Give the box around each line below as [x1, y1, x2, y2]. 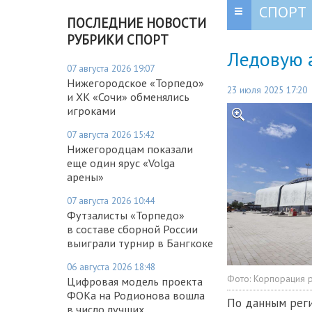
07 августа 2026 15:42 [67, 127, 155, 141]
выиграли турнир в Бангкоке [67, 235, 213, 250]
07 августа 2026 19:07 [67, 61, 155, 75]
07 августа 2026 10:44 [67, 194, 155, 207]
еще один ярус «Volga [67, 155, 175, 170]
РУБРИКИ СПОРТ [67, 31, 169, 48]
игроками [67, 103, 116, 118]
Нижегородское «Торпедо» [67, 75, 204, 90]
